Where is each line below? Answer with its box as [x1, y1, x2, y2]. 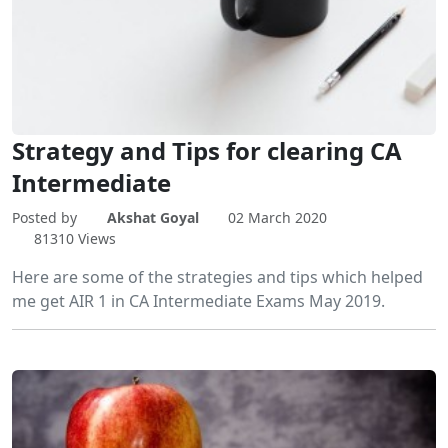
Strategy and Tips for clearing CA [12, 133, 402, 167]
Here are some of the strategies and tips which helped [12, 265, 423, 288]
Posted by [12, 207, 81, 227]
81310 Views [33, 228, 116, 248]
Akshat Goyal [106, 207, 199, 227]
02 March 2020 [228, 207, 327, 227]
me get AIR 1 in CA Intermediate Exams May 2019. [12, 289, 385, 312]
